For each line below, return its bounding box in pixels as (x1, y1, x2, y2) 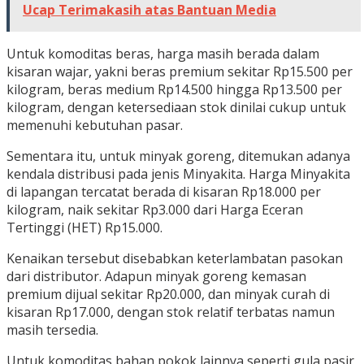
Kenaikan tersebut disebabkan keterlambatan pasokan (6, 249, 343, 267)
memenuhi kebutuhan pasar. (6, 115, 183, 134)
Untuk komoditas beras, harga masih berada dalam (6, 44, 319, 63)
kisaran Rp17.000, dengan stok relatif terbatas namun (6, 302, 335, 321)
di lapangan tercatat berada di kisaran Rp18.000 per (6, 182, 321, 201)
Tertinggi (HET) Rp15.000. (6, 218, 162, 236)
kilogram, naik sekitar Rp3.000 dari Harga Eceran (6, 200, 303, 219)
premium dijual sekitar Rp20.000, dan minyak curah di (6, 284, 330, 303)
